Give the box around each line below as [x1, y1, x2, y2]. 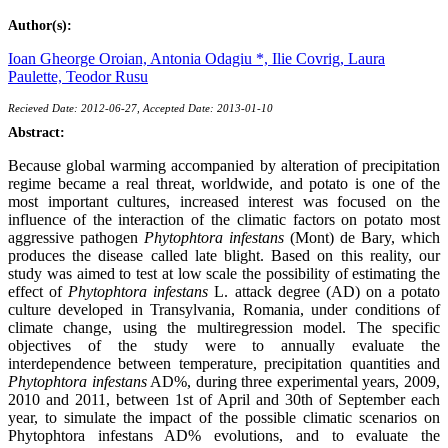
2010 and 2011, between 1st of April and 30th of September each [8, 390, 440, 408]
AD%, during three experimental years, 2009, [146, 372, 441, 390]
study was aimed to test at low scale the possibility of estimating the [8, 264, 440, 282]
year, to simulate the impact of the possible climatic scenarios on [8, 408, 440, 426]
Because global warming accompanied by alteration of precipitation [8, 156, 440, 174]
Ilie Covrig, [272, 49, 348, 67]
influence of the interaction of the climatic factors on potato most [8, 210, 440, 228]
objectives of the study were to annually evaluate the [8, 336, 440, 354]
